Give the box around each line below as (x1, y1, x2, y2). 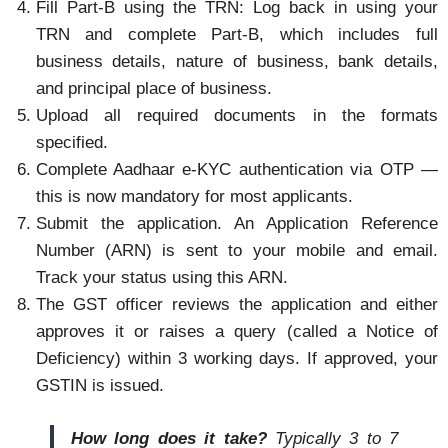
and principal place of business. (35, 79, 272, 99)
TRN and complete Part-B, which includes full (35, 25, 438, 45)
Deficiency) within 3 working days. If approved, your (35, 349, 438, 369)
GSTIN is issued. (35, 376, 164, 396)
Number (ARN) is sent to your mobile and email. (35, 241, 438, 261)
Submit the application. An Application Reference (35, 214, 438, 234)
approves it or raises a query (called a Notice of (35, 322, 438, 342)
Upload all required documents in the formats (35, 106, 438, 126)
